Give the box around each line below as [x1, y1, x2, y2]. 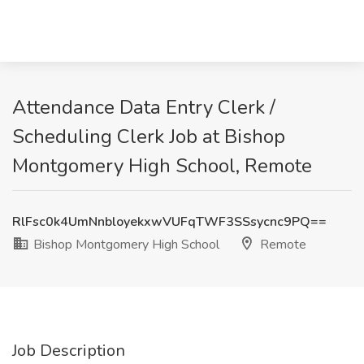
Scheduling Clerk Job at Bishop [12, 123, 285, 149]
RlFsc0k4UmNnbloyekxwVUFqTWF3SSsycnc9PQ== [12, 213, 327, 231]
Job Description [12, 340, 125, 362]
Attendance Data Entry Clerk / [12, 94, 275, 120]
